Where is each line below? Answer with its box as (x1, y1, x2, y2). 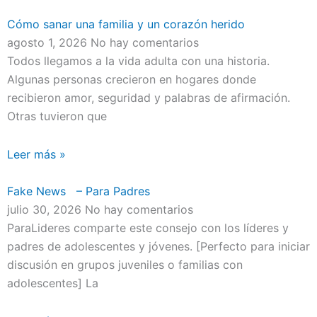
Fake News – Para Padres (7, 183, 150, 198)
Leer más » (7, 146, 66, 161)
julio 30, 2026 (7, 202, 85, 217)
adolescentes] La (7, 275, 98, 290)
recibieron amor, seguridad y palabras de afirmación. (7, 90, 290, 105)
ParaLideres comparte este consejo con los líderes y (7, 220, 289, 235)
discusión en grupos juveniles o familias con (7, 257, 243, 272)
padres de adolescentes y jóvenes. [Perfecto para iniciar (7, 238, 310, 253)
